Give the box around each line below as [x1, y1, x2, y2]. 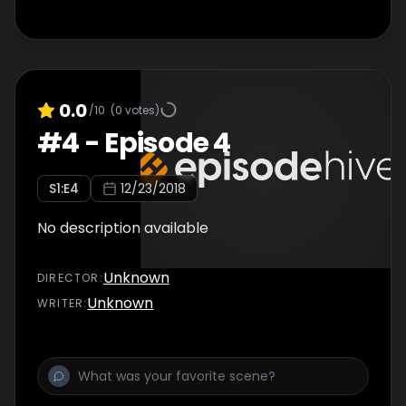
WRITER [37, 295, 84, 311]
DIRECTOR [37, 270, 100, 285]
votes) [122, 101, 159, 118]
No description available [37, 217, 208, 238]
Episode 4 [104, 124, 231, 162]
